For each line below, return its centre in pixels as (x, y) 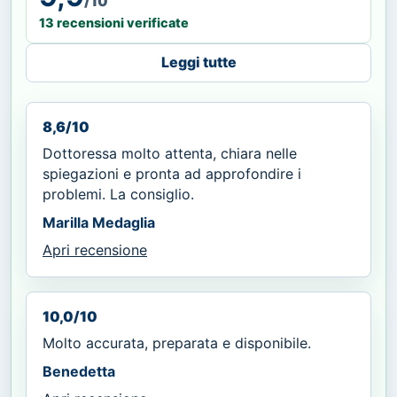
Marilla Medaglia (99, 222)
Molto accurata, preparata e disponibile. (177, 343)
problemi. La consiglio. (118, 194)
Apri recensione (95, 249)
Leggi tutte (198, 62)
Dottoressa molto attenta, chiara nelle (170, 153)
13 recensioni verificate (114, 22)
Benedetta (79, 371)
